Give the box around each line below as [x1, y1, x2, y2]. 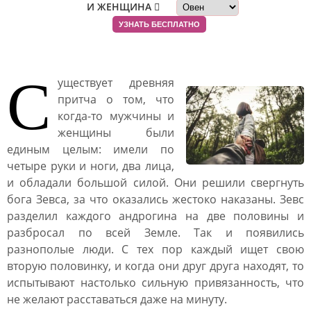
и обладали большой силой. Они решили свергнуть [7, 175, 304, 190]
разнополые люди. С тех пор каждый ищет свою [7, 242, 304, 257]
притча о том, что [58, 92, 174, 107]
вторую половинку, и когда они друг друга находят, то [7, 258, 304, 274]
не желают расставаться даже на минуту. [7, 292, 227, 307]
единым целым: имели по [7, 142, 174, 157]
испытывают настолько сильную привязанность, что [7, 275, 304, 290]
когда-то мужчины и [58, 108, 174, 124]
